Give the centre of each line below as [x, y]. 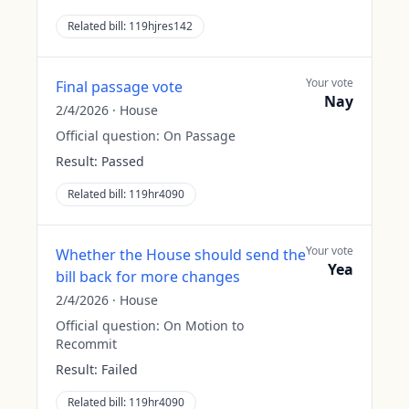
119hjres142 [161, 26]
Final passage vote [119, 87]
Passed [123, 161]
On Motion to [204, 325]
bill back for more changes [148, 277]
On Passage [199, 136]
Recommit [86, 344]
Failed [120, 369]
